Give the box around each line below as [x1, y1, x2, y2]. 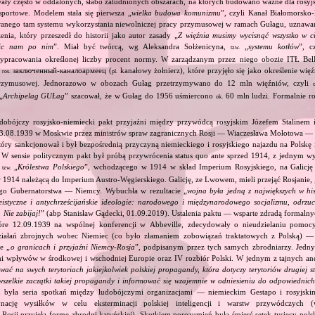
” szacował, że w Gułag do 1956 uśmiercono [65, 91, 217, 100]
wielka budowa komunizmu [131, 8, 221, 17]
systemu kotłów [248, 41, 299, 51]
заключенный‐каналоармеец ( [10, 65, 112, 75]
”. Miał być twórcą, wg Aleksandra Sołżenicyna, [53, 41, 231, 51]
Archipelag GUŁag [2, 91, 65, 100]
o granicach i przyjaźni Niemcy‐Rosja [10, 242, 135, 251]
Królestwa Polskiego [18, 162, 85, 171]
